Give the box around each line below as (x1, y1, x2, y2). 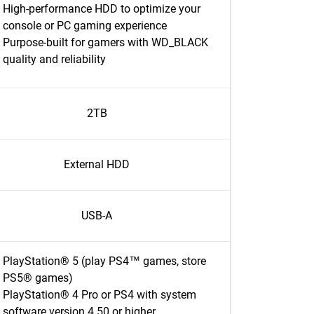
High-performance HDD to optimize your (3, 2, 200, 15)
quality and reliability (3, 53, 106, 66)
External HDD (64, 158, 130, 171)
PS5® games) (3, 271, 73, 285)
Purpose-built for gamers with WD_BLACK (3, 36, 208, 49)
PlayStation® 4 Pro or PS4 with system (3, 288, 196, 301)
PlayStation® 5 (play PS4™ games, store (3, 254, 206, 268)
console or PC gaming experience (3, 19, 167, 32)
